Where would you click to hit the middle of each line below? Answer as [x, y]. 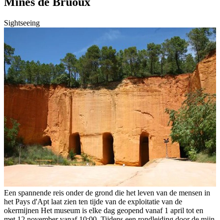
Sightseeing [22, 23]
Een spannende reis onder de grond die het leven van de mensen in [107, 193]
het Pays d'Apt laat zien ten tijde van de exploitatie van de [93, 202]
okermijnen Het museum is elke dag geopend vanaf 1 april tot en [104, 211]
